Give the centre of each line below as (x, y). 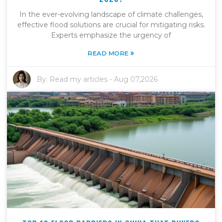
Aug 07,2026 (136, 79)
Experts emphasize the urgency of (111, 35)
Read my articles (79, 79)
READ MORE (109, 53)
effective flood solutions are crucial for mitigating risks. (111, 25)
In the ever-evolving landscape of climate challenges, (111, 14)
